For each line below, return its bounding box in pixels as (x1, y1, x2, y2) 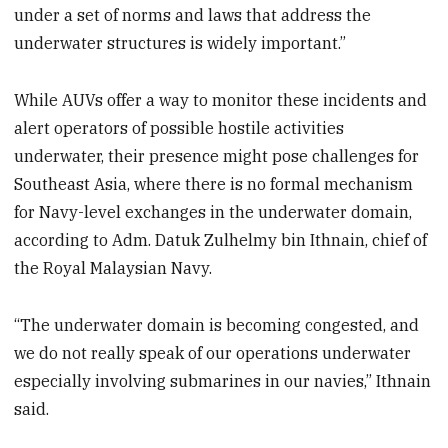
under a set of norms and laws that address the (14, 5, 372, 26)
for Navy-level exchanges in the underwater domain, (14, 202, 413, 223)
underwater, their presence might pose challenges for (14, 146, 420, 167)
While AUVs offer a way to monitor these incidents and (14, 90, 428, 111)
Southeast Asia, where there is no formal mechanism (14, 174, 414, 195)
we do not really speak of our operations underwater (14, 343, 412, 364)
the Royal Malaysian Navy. (14, 258, 213, 279)
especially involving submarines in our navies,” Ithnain (14, 371, 432, 392)
